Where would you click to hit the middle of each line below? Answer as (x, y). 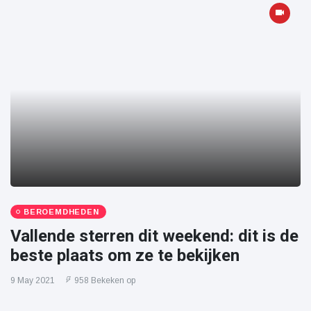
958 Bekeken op (105, 281)
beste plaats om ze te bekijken (125, 256)
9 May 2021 (33, 281)
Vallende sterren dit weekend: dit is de (154, 236)
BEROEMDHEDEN (61, 212)
